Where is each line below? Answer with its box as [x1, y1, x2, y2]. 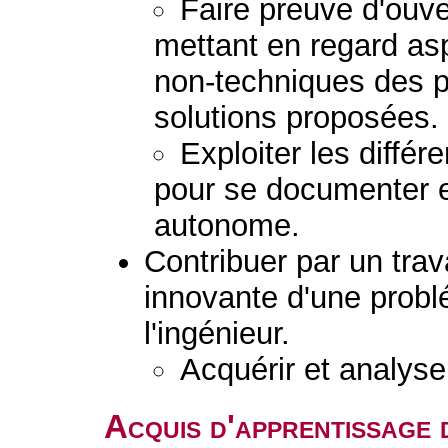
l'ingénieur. [144, 316, 291, 351]
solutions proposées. [154, 100, 440, 135]
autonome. [154, 208, 301, 243]
